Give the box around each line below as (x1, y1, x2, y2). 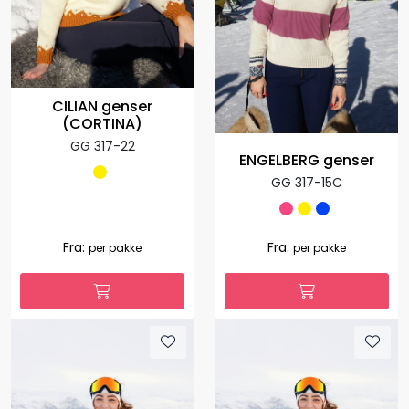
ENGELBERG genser (239, 149, 374, 171)
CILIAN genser (52, 95, 152, 117)
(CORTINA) (62, 112, 142, 134)
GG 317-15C (271, 173, 342, 192)
